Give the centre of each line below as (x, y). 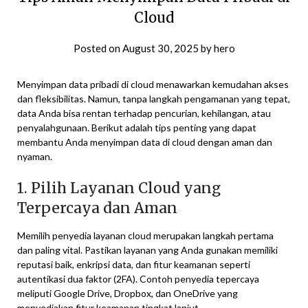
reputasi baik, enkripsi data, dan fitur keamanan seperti (134, 264)
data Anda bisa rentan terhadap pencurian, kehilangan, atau (144, 113)
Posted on (98, 48)
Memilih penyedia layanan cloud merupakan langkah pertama (145, 235)
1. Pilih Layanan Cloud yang (119, 188)
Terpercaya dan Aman (97, 208)
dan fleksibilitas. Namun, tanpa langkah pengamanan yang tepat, (154, 98)
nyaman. (35, 156)
